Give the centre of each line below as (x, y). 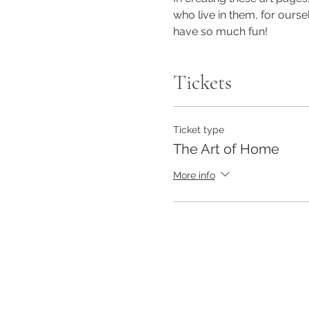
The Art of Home (226, 149)
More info (194, 175)
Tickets (202, 82)
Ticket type (198, 130)
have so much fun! (220, 31)
